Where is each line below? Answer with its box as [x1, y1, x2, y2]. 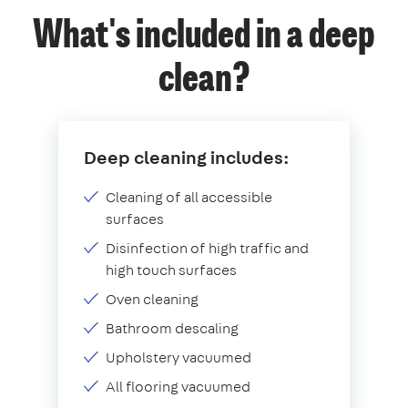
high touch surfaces [106, 260, 237, 280]
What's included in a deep [33, 17, 375, 56]
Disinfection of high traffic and [106, 238, 309, 258]
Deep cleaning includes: [84, 144, 289, 169]
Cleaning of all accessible [106, 187, 272, 207]
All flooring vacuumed [106, 376, 250, 396]
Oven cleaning [106, 289, 199, 309]
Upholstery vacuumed [106, 347, 251, 367]
